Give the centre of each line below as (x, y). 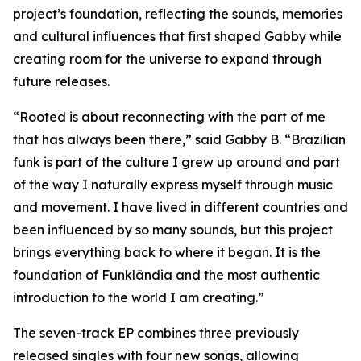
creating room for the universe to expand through (167, 59)
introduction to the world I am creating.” (139, 298)
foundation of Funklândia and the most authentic (166, 275)
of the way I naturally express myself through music (173, 185)
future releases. (61, 82)
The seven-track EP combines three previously (156, 333)
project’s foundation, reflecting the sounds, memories (178, 14)
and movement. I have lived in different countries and (180, 207)
